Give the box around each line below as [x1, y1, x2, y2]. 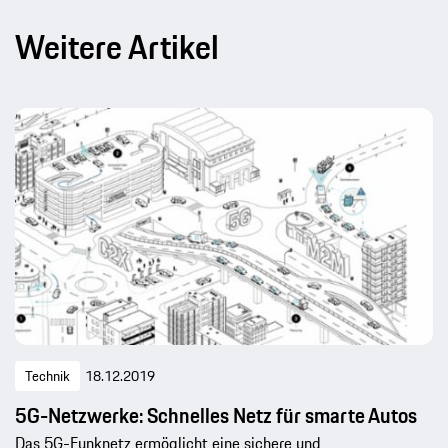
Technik [25, 364, 70, 387]
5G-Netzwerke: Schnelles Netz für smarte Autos [15, 399, 417, 431]
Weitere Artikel [15, 22, 219, 73]
